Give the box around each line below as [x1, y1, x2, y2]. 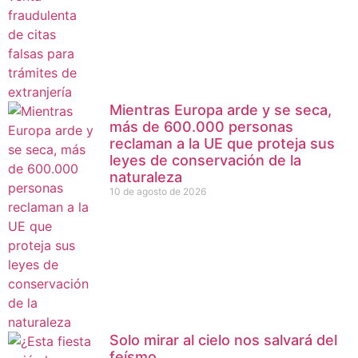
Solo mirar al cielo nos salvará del [109, 331, 337, 348]
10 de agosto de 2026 [109, 185, 206, 197]
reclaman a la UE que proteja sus [109, 134, 335, 152]
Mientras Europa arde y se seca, [109, 101, 332, 118]
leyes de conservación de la [109, 151, 301, 169]
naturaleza [109, 168, 182, 185]
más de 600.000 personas [109, 117, 293, 135]
